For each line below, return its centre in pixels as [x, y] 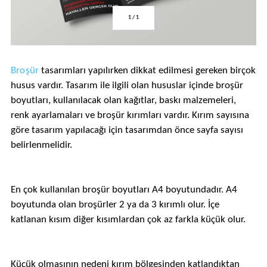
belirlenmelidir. [41, 145]
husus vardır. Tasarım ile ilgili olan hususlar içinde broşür [127, 86]
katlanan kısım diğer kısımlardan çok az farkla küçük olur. [128, 220]
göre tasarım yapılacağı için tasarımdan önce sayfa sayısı [127, 130]
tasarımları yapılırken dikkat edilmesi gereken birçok [148, 71]
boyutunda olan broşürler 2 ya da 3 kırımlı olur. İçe [115, 205]
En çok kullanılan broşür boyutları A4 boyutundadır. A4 [124, 190]
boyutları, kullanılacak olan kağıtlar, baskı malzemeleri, [123, 100]
